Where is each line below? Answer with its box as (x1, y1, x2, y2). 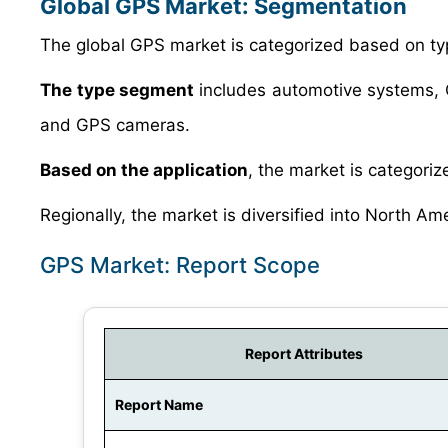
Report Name (115, 396, 203, 413)
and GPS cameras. (40, 115, 190, 135)
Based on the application (40, 160, 248, 180)
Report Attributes (245, 345, 363, 362)
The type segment (40, 80, 199, 100)
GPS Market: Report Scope (40, 252, 320, 278)
